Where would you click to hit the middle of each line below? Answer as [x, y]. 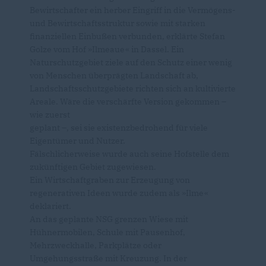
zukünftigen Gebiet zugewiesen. [93, 167]
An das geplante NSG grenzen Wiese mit [109, 219]
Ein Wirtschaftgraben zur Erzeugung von [110, 180]
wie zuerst [50, 115]
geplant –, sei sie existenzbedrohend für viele [119, 128]
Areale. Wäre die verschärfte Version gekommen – [128, 102]
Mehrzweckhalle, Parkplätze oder [96, 246]
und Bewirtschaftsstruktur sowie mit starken [118, 23]
